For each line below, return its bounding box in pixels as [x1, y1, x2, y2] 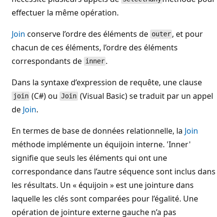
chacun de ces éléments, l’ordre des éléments [12, 42, 178, 53]
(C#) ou [30, 90, 60, 101]
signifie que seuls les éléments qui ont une [12, 152, 167, 163]
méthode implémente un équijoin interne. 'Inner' [12, 139, 191, 150]
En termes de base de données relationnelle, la [12, 125, 185, 136]
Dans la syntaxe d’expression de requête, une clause [12, 77, 202, 88]
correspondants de [12, 55, 84, 66]
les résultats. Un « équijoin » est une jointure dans [12, 179, 194, 190]
